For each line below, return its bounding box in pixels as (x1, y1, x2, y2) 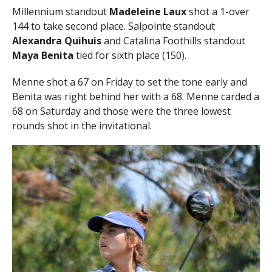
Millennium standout (12, 4, 109, 18)
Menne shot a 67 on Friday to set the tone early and (12, 75, 247, 89)
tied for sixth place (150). (73, 48, 186, 62)
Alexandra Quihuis (12, 33, 101, 47)
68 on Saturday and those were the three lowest (12, 104, 231, 118)
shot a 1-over (186, 4, 250, 18)
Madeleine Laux (109, 4, 186, 18)
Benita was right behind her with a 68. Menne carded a (12, 89, 259, 103)
